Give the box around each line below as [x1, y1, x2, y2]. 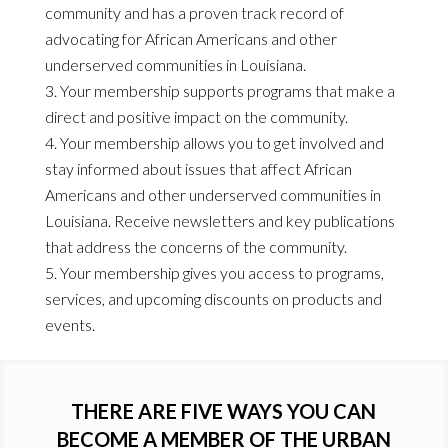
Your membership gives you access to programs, [59, 262, 384, 282]
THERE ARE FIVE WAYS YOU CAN [71, 398, 377, 423]
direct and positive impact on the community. [44, 106, 348, 126]
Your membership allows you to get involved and [59, 132, 384, 152]
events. [44, 314, 95, 334]
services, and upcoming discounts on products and [44, 288, 382, 308]
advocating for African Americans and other [44, 28, 337, 48]
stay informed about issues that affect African [44, 158, 352, 178]
